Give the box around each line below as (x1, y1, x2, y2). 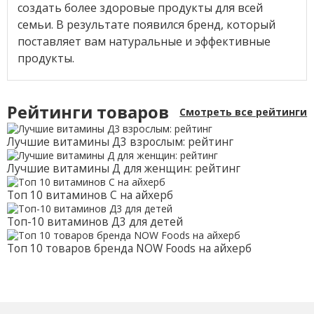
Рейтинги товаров (6, 101, 169, 124)
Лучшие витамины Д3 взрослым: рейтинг (6, 135, 233, 150)
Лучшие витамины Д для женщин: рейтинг (6, 161, 240, 177)
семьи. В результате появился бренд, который (17, 16, 275, 32)
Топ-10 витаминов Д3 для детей (6, 214, 183, 230)
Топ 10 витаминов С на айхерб (6, 188, 173, 203)
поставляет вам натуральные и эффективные (17, 33, 271, 49)
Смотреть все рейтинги (179, 105, 308, 119)
